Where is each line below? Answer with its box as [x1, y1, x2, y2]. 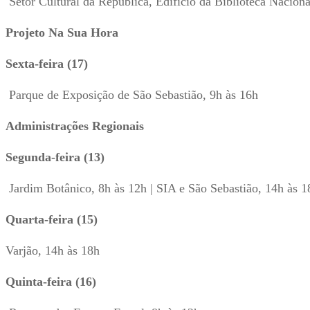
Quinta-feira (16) [6, 274, 96, 289]
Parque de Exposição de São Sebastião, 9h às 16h [6, 87, 258, 102]
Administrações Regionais [6, 118, 144, 133]
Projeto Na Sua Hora [6, 25, 118, 39]
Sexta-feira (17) [6, 56, 88, 71]
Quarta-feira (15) [6, 212, 98, 226]
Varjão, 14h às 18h [6, 243, 100, 257]
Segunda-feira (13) [6, 149, 104, 164]
